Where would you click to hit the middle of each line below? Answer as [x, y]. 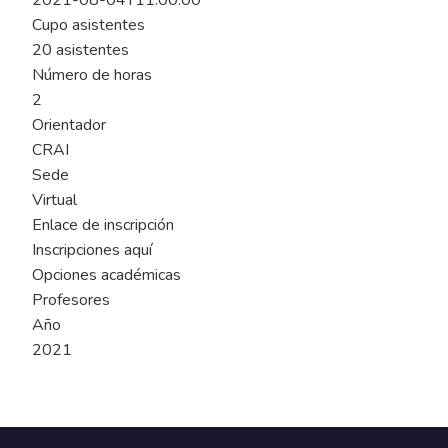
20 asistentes [80, 50]
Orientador [68, 125]
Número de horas [91, 75]
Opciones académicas [106, 275]
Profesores [70, 300]
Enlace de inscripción [102, 225]
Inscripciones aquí [91, 250]
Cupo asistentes [88, 25]
